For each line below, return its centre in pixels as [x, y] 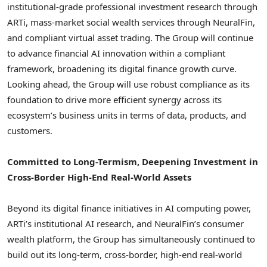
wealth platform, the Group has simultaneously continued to [131, 239]
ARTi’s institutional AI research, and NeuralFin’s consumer [125, 224]
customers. [30, 130]
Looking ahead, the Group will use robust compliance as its [128, 84]
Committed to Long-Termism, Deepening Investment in [133, 161]
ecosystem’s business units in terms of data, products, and [127, 115]
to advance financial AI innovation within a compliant [116, 53]
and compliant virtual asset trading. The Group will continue [130, 37]
